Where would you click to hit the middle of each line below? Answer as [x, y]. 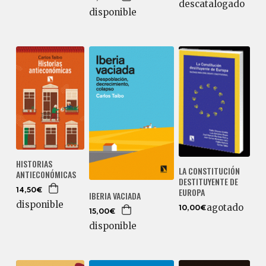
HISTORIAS [34, 163]
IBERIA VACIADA [115, 196]
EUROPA [192, 192]
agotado [225, 208]
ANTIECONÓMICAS [46, 174]
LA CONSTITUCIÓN [210, 171]
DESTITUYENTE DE [209, 182]
